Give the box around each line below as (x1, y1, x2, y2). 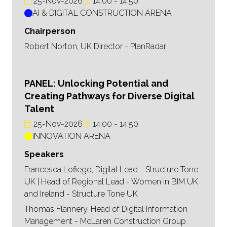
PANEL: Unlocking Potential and (24, 78, 168, 89)
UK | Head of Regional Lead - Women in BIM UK (24, 177, 198, 187)
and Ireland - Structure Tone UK (24, 189, 138, 199)
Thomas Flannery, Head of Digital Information (24, 204, 187, 214)
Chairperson (24, 26, 75, 36)
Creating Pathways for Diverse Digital (24, 91, 195, 102)
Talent (24, 103, 54, 115)
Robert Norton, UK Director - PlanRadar (24, 42, 166, 52)
